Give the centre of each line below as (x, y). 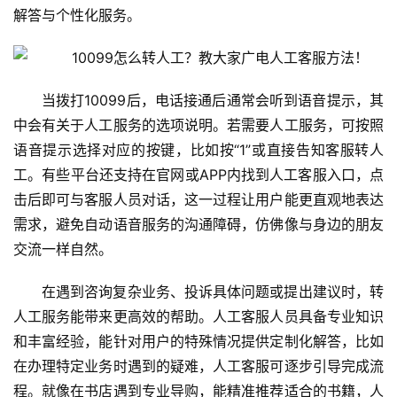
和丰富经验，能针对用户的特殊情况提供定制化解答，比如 (198, 342)
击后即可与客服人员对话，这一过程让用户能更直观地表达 (198, 200)
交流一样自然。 (63, 249)
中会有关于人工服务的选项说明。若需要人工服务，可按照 (198, 125)
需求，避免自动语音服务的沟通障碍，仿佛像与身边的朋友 (198, 225)
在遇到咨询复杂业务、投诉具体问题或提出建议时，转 (213, 292)
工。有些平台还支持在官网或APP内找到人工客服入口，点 (198, 175)
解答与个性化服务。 (77, 16)
